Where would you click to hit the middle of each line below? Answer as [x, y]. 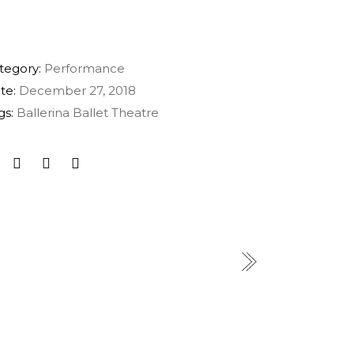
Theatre [136, 113]
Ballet [91, 113]
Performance [85, 68]
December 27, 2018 [78, 90]
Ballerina [43, 113]
